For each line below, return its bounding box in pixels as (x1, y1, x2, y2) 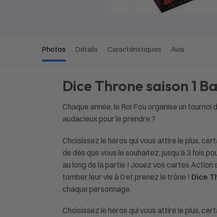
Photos (42, 45, 66, 54)
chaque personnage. (62, 184, 131, 194)
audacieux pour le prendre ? (62, 114, 155, 124)
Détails (76, 45, 98, 54)
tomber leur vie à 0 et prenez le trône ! (62, 171, 191, 182)
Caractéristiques (108, 45, 161, 54)
